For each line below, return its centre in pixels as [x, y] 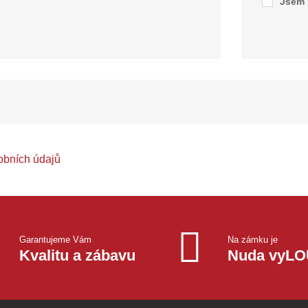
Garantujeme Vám [55, 240]
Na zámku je [253, 240]
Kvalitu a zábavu [77, 255]
